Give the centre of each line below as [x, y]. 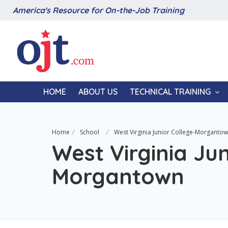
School [90, 132]
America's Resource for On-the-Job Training [98, 10]
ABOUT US [98, 92]
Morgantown [118, 176]
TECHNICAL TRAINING [170, 92]
